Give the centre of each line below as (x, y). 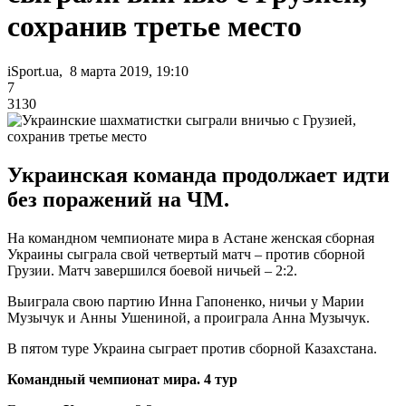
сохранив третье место (155, 27)
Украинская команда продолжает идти (198, 174)
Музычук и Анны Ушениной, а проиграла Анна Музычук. (188, 317)
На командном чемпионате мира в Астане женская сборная (191, 237)
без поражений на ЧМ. (118, 199)
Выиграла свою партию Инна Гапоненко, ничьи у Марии (186, 301)
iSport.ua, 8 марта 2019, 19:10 (98, 71)
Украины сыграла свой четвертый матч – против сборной (186, 254)
